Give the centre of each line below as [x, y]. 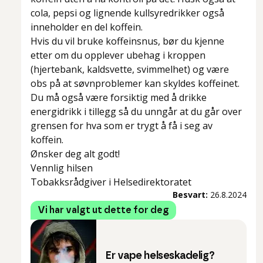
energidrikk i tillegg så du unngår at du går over [136, 112]
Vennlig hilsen [62, 168]
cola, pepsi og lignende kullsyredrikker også [127, 13]
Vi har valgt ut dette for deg [103, 210]
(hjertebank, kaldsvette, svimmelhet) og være [130, 70]
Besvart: [190, 195]
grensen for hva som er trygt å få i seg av [122, 126]
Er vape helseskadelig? [160, 256]
